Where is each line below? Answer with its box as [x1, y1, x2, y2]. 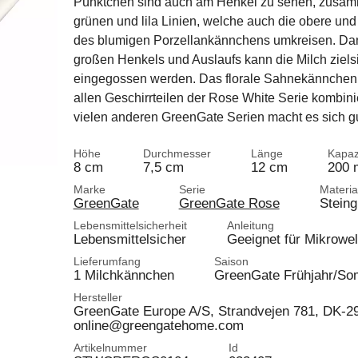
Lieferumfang [73, 255, 141, 268]
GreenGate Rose [178, 195, 280, 211]
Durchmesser [142, 147, 211, 160]
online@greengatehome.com [73, 317, 244, 333]
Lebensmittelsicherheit [73, 219, 187, 232]
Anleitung [226, 219, 274, 232]
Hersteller [73, 291, 122, 304]
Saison [213, 255, 249, 268]
